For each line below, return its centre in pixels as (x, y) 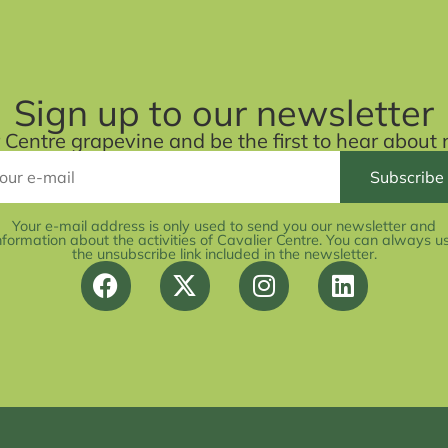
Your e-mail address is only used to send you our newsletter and (224, 225)
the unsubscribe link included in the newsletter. (224, 253)
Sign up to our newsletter (224, 112)
